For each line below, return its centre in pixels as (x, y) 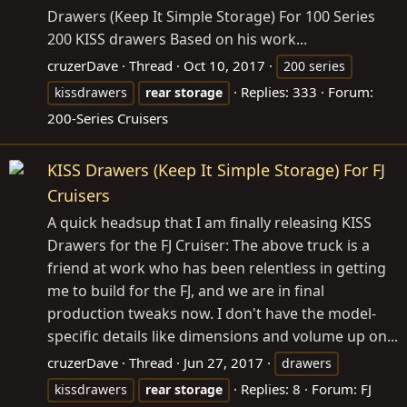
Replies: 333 (279, 91)
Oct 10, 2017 (224, 65)
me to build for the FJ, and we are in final (186, 290)
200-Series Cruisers (108, 118)
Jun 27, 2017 (223, 362)
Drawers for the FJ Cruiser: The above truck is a (208, 245)
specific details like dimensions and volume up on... (223, 336)
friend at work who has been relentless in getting (217, 268)
